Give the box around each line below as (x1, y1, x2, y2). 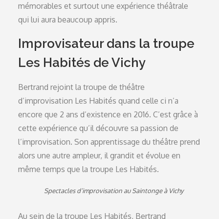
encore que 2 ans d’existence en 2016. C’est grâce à (18, 109, 198, 119)
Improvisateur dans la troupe (18, 36, 195, 51)
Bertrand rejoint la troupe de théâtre (18, 82, 145, 92)
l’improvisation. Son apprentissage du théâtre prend (18, 137, 200, 147)
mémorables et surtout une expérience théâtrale (18, 1, 189, 11)
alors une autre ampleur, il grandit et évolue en (18, 151, 181, 160)
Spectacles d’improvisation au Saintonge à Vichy (44, 187, 183, 195)
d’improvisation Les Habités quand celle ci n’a (18, 96, 179, 106)
